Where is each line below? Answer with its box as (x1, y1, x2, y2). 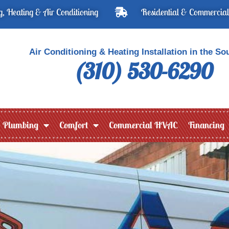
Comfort (59, 119, 88, 131)
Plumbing (3, 119, 38, 131)
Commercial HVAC (109, 119, 177, 131)
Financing (188, 119, 224, 131)
